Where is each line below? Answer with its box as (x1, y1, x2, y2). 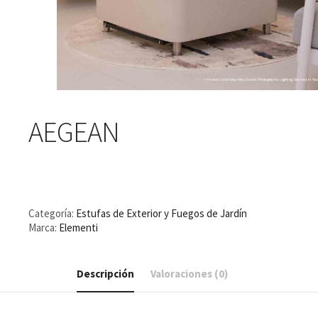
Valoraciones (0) (150, 266, 228, 280)
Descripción (76, 266, 134, 280)
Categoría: (28, 206, 76, 220)
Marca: (28, 220, 59, 234)
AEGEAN (28, 114, 119, 150)
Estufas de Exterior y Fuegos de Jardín (76, 206, 247, 220)
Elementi (59, 220, 98, 234)
